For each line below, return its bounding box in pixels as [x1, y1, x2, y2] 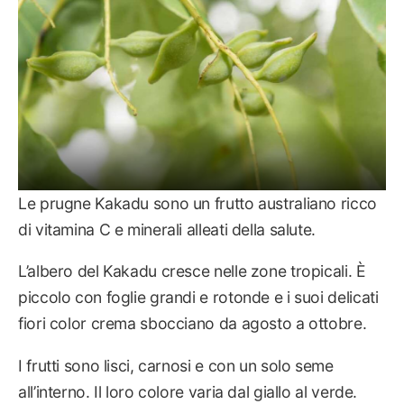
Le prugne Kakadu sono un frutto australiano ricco [18, 193, 377, 213]
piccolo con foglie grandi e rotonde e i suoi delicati [18, 288, 379, 308]
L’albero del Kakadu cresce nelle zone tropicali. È [18, 262, 366, 281]
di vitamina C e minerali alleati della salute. [18, 219, 316, 239]
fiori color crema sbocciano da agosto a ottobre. [18, 314, 367, 334]
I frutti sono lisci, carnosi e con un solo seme [18, 355, 334, 375]
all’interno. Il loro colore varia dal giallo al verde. [18, 381, 358, 401]
